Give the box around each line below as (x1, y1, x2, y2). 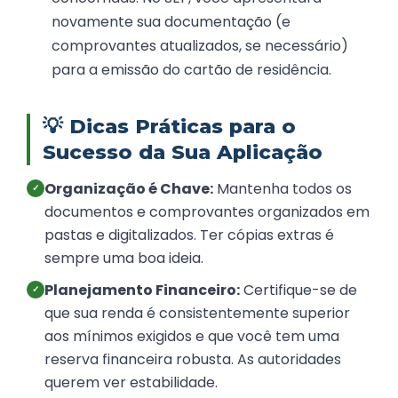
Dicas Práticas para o (69, 114, 296, 139)
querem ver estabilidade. (44, 372, 218, 394)
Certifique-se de (240, 280, 357, 301)
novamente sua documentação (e (52, 12, 291, 33)
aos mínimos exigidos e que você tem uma (44, 326, 339, 347)
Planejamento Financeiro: (44, 280, 240, 301)
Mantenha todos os (213, 179, 352, 200)
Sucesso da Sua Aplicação (43, 139, 322, 165)
